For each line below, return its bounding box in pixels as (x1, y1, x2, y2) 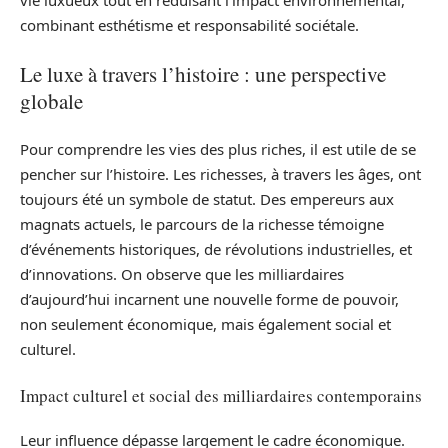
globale (20, 86, 83, 115)
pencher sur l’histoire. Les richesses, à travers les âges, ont (20, 164, 421, 185)
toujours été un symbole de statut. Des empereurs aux (20, 189, 394, 210)
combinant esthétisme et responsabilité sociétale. (20, 15, 359, 36)
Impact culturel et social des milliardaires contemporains (20, 383, 422, 407)
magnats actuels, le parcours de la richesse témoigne (20, 214, 384, 235)
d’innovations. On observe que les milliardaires (20, 264, 344, 285)
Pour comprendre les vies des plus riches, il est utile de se (20, 139, 416, 160)
